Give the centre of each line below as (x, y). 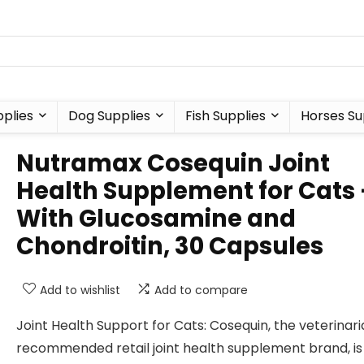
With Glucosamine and (156, 219)
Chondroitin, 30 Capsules (170, 246)
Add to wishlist (80, 290)
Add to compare (201, 290)
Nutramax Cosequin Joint (173, 163)
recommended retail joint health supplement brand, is (189, 348)
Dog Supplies (109, 116)
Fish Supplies (225, 116)
